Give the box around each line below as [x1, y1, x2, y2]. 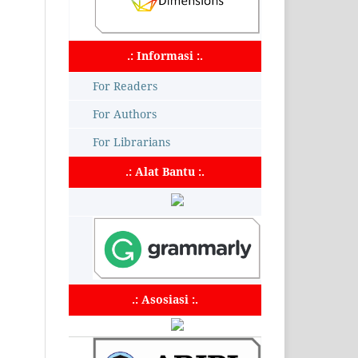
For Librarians [93, 133, 170, 149]
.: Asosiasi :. [132, 291, 198, 307]
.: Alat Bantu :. [125, 163, 205, 179]
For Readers [93, 78, 157, 93]
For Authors [93, 105, 157, 121]
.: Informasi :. [127, 47, 203, 63]
